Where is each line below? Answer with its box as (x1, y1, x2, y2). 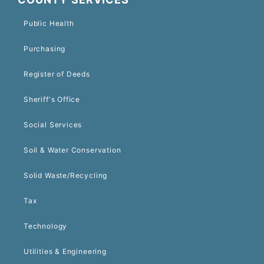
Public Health (24, 19, 74, 28)
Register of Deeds (24, 70, 90, 79)
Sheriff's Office (24, 95, 81, 104)
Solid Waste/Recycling (24, 171, 108, 180)
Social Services (24, 120, 82, 130)
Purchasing (24, 44, 66, 54)
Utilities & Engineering (24, 247, 107, 256)
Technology (24, 222, 68, 231)
